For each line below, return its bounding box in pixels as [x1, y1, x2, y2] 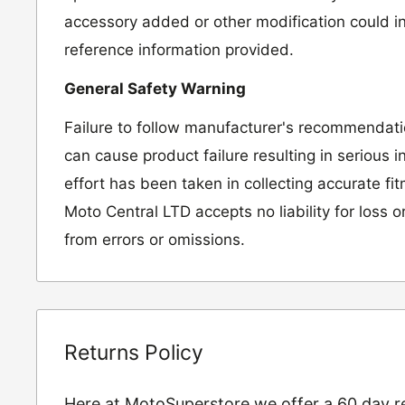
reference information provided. [64, 41, 294, 60]
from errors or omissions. [64, 230, 245, 249]
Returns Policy [64, 339, 203, 365]
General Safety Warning [64, 80, 246, 99]
